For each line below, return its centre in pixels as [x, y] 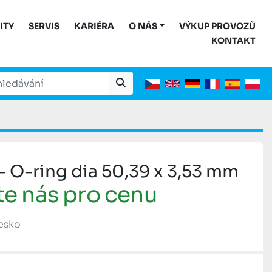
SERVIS [47, 26]
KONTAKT [236, 41]
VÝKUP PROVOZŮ [220, 26]
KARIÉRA [98, 26]
